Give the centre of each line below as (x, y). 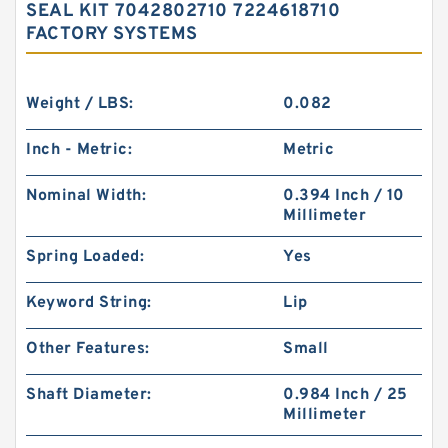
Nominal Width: (86, 196)
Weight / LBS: (80, 104)
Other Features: (88, 349)
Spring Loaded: (85, 257)
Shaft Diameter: (89, 395)
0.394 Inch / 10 (344, 196)
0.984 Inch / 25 (345, 395)
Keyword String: (89, 303)
